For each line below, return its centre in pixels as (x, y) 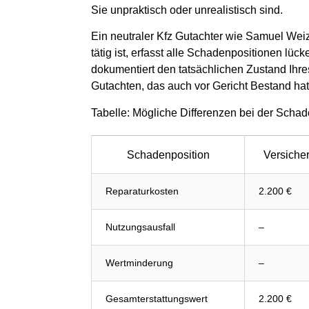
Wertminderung (139, 262)
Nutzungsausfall (140, 227)
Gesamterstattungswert (157, 298)
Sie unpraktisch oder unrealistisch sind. (187, 10)
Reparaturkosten (142, 191)
